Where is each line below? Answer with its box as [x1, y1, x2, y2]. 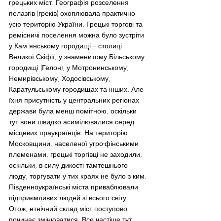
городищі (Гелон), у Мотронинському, [9, 63, 131, 73]
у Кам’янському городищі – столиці [9, 41, 124, 51]
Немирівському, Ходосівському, [9, 74, 112, 83]
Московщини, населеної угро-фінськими [9, 139, 141, 148]
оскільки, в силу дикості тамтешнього [9, 160, 130, 170]
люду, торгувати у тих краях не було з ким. [9, 171, 147, 181]
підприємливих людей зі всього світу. [9, 193, 130, 203]
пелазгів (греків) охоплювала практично [9, 8, 137, 18]
